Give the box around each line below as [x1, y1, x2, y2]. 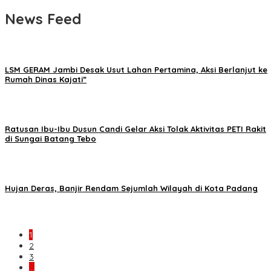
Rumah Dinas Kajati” [5, 74, 87, 84]
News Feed [5, 10, 81, 28]
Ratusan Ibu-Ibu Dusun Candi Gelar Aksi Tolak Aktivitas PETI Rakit [5, 123, 266, 134]
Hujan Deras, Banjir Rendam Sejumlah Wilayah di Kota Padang [5, 183, 258, 194]
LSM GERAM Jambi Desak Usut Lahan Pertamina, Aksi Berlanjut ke [5, 64, 267, 74]
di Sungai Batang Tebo [5, 133, 96, 143]
